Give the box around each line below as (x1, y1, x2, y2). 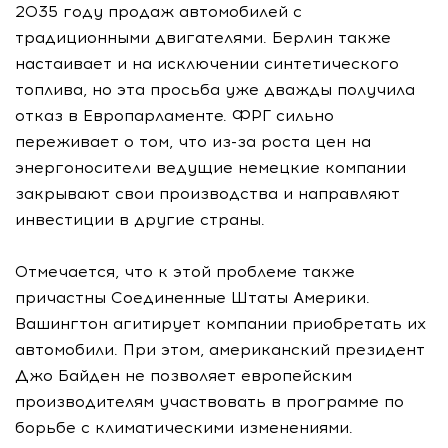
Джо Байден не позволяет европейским (15, 365, 352, 385)
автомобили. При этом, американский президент (15, 339, 425, 359)
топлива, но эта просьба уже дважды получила (15, 79, 415, 99)
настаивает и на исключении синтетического (15, 53, 399, 73)
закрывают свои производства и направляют (15, 183, 400, 203)
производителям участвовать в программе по (15, 391, 404, 411)
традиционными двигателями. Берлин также (15, 27, 391, 47)
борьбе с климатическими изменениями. (15, 417, 353, 437)
